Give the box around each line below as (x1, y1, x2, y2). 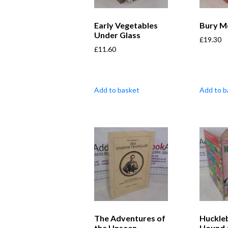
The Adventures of (94, 213, 165, 223)
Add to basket (94, 85, 139, 94)
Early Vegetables (94, 20, 158, 30)
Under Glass (94, 30, 140, 40)
